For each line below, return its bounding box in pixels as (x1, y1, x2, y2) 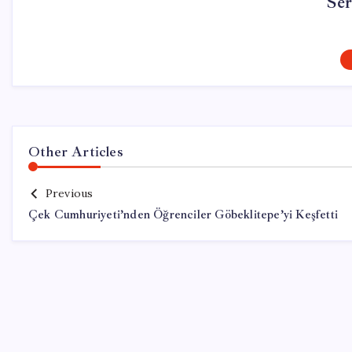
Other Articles (28, 143, 123, 160)
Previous (45, 186, 93, 200)
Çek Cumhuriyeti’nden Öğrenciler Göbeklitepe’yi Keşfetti (28, 207, 338, 222)
